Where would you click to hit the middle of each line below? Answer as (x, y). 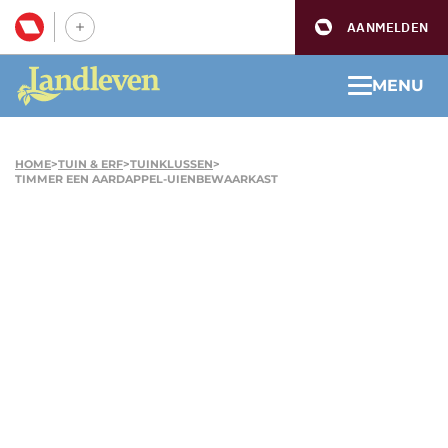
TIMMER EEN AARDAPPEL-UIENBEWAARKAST (146, 178)
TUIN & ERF (90, 163)
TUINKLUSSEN (171, 163)
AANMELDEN (387, 27)
